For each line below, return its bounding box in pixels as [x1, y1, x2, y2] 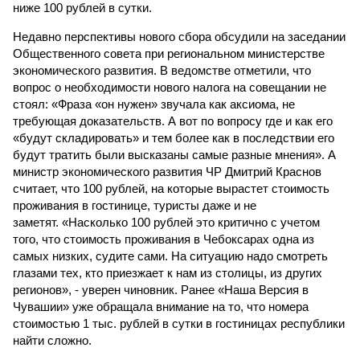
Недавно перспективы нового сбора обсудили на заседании [13, 30, 346, 43]
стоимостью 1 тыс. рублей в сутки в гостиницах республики [13, 317, 345, 330]
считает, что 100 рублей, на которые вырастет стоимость [13, 182, 329, 195]
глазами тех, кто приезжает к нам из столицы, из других [13, 266, 322, 280]
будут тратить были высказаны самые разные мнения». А [13, 148, 336, 162]
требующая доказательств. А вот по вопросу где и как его [13, 114, 333, 128]
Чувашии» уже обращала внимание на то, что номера [13, 300, 309, 313]
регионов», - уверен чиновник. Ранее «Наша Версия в [13, 283, 309, 297]
